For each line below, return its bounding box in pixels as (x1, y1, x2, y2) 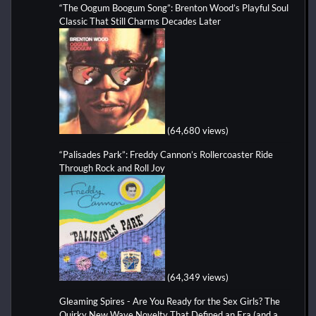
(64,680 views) (167, 124, 229, 136)
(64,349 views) (167, 271, 229, 283)
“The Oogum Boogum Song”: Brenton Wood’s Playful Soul (59, 1, 288, 13)
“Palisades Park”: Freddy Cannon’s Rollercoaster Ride (59, 148, 273, 160)
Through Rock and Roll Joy (59, 162, 165, 174)
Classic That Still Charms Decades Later (59, 15, 221, 27)
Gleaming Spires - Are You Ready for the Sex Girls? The (59, 295, 280, 307)
